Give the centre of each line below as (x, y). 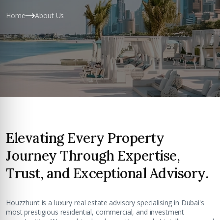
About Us (50, 15)
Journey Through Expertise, (93, 156)
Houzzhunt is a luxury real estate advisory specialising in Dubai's (105, 203)
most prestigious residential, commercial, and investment (95, 212)
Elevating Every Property (85, 138)
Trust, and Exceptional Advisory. (107, 173)
